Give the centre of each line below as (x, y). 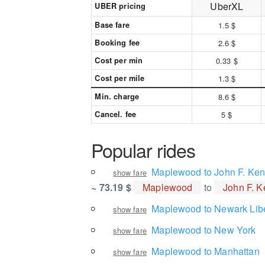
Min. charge (117, 96)
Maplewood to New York (204, 230)
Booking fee (117, 43)
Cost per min (119, 60)
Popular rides (143, 150)
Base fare (112, 25)
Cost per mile (120, 78)
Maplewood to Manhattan (206, 251)
